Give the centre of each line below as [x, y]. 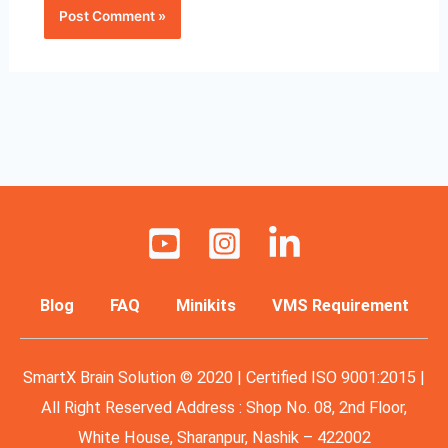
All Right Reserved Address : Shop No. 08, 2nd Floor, [224, 408]
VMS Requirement [340, 306]
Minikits [205, 306]
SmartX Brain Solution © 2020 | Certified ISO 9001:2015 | [224, 378]
